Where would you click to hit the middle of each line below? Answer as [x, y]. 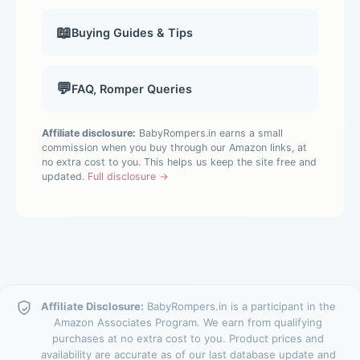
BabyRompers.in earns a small [209, 133]
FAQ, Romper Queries [132, 88]
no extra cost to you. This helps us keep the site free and [179, 162]
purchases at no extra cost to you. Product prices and [188, 338]
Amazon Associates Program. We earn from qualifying [188, 322]
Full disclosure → [128, 177]
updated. [65, 177]
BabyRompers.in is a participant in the [239, 306]
